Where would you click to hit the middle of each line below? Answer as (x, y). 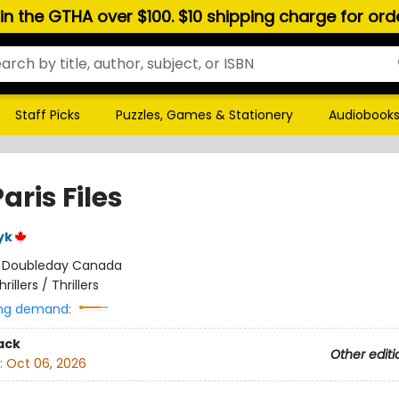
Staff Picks (48, 115)
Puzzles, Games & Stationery (204, 115)
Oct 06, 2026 (46, 364)
